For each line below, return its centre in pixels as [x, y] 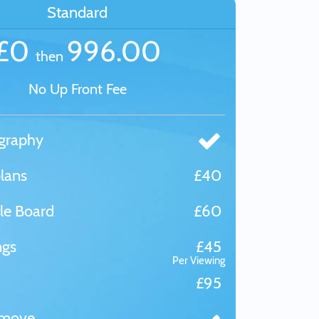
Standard [77, 12]
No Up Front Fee [77, 89]
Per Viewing [199, 261]
